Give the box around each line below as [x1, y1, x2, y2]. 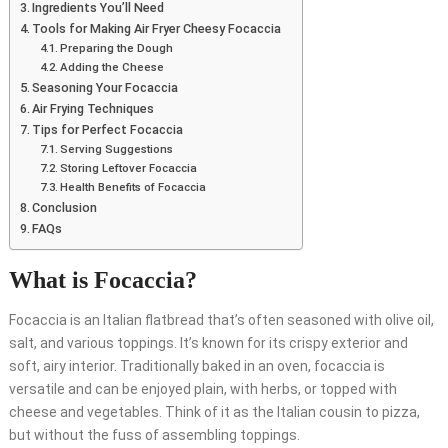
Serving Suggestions [60, 142, 174, 157]
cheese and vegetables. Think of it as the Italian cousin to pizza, [8, 404, 420, 421]
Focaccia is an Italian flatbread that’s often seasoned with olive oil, [8, 312, 434, 329]
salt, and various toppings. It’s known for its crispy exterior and [8, 335, 408, 352]
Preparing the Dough [60, 41, 174, 56]
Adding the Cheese [60, 60, 165, 75]
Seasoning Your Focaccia [32, 80, 179, 96]
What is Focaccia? [8, 267, 197, 294]
